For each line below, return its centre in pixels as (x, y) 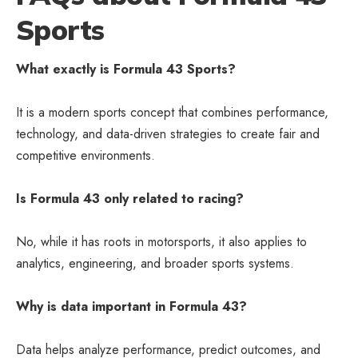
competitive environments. (86, 155)
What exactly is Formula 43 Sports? (126, 69)
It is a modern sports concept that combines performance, (172, 112)
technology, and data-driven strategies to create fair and (168, 133)
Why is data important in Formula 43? (131, 306)
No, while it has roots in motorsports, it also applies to (161, 241)
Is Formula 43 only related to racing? (130, 198)
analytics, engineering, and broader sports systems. (155, 263)
